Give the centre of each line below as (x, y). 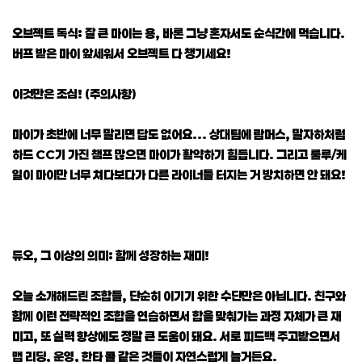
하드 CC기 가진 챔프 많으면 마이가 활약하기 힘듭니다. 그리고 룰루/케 (179, 154)
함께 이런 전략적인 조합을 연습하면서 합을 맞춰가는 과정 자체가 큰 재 (177, 316)
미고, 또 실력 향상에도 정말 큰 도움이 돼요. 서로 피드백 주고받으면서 (176, 336)
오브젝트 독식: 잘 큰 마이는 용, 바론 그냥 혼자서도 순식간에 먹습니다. (179, 33)
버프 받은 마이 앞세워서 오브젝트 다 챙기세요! (122, 53)
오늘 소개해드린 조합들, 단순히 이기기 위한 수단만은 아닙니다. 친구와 (179, 295)
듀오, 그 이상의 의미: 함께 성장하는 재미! (111, 255)
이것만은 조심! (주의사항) (74, 93)
